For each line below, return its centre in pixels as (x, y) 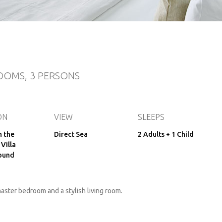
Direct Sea (71, 134)
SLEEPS (151, 117)
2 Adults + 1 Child (166, 134)
